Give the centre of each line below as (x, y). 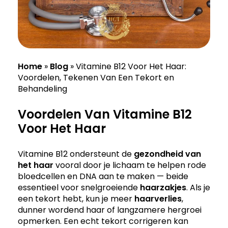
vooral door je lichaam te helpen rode (130, 165)
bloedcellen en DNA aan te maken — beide (103, 176)
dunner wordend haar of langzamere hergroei (110, 210)
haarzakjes (163, 187)
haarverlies (158, 198)
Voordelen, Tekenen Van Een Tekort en (96, 77)
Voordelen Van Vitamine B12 (105, 114)
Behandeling (42, 89)
